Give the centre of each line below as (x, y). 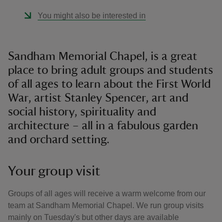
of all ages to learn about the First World (109, 84)
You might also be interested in (92, 16)
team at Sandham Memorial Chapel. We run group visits (106, 205)
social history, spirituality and (82, 112)
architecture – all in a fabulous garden (103, 126)
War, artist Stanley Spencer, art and (98, 98)
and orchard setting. (59, 140)
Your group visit (54, 171)
